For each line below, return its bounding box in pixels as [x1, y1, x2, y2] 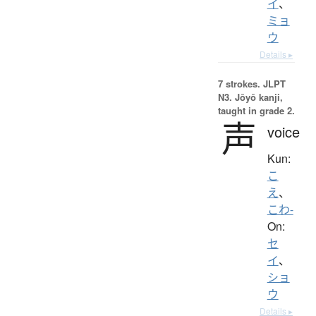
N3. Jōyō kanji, [217, 90, 283, 104]
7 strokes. [217, 76, 260, 90]
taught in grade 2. [217, 103, 295, 117]
